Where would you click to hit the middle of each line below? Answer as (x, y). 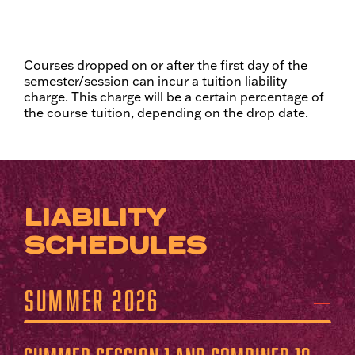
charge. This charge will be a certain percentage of (174, 97)
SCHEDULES (115, 245)
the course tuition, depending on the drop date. (166, 113)
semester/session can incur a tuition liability (155, 81)
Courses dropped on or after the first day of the (166, 65)
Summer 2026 (92, 300)
